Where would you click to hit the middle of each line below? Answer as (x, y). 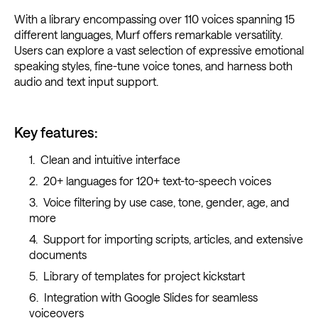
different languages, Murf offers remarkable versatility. (148, 35)
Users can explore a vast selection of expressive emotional (159, 50)
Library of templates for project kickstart (144, 276)
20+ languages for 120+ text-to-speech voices (157, 181)
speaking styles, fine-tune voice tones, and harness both (153, 66)
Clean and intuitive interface (110, 160)
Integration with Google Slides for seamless (150, 297)
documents (57, 255)
